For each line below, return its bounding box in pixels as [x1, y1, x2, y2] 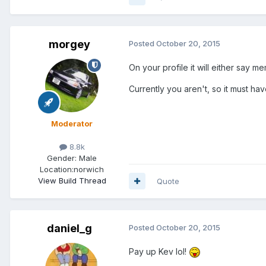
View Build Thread [37, 175, 106, 185]
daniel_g [47, 221, 92, 235]
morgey [49, 37, 90, 50]
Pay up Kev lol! [129, 246, 189, 256]
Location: [40, 164, 74, 174]
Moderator [51, 118, 93, 128]
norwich [74, 164, 104, 174]
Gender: [47, 153, 77, 163]
